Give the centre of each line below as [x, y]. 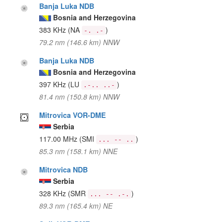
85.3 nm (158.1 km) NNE [79, 151]
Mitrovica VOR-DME [73, 115]
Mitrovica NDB [64, 169]
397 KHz [54, 84]
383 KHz [54, 29]
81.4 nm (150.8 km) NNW [80, 96]
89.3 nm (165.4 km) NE [76, 205]
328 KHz [54, 193]
